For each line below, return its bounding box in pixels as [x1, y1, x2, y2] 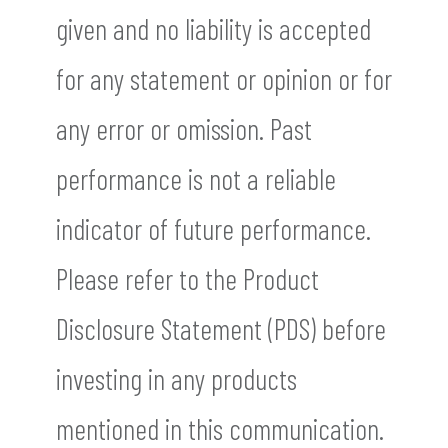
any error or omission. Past [56, 111, 312, 147]
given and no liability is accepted [56, 11, 371, 47]
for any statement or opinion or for [56, 61, 392, 97]
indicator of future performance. [56, 211, 371, 247]
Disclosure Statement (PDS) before [56, 311, 386, 347]
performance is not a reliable [56, 161, 336, 197]
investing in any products [56, 361, 297, 397]
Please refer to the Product [56, 261, 319, 297]
